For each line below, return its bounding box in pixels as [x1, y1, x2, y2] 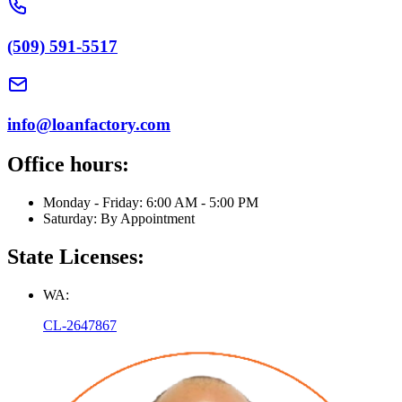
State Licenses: [7, 245, 144, 269]
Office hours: [7, 153, 129, 177]
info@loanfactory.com [7, 115, 170, 135]
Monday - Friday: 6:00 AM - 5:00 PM [43, 195, 258, 211]
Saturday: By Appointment [43, 211, 195, 227]
